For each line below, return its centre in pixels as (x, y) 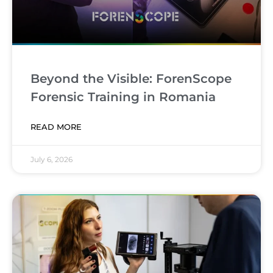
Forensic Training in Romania (123, 97)
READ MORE (56, 127)
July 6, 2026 (51, 160)
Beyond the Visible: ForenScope (131, 79)
